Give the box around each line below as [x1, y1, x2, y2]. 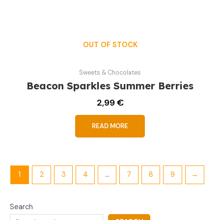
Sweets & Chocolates [79, 68, 141, 77]
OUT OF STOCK [82, 40, 137, 50]
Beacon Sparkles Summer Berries [27, 79, 193, 92]
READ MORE [92, 121, 128, 130]
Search [10, 202, 33, 212]
